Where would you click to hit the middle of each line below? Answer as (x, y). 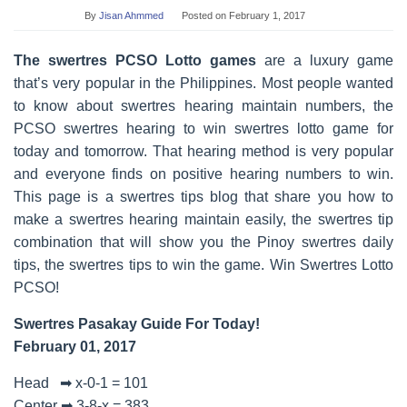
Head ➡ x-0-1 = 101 (81, 383)
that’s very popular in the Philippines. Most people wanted (203, 83)
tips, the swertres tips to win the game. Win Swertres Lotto (203, 265)
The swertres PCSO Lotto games (135, 60)
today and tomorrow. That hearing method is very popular (203, 151)
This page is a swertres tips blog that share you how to (203, 197)
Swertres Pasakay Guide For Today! (137, 324)
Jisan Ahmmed (131, 15)
